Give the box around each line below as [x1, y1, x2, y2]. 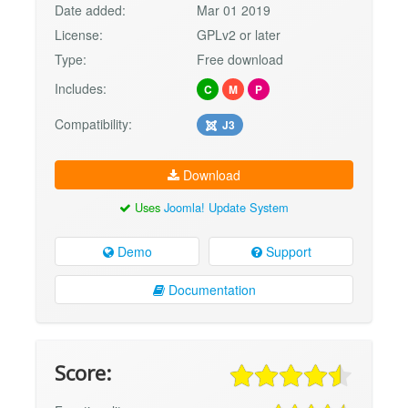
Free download [197, 50, 284, 69]
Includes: [55, 79, 107, 98]
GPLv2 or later [197, 25, 281, 45]
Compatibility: [55, 115, 132, 134]
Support [261, 241, 311, 260]
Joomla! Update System [164, 199, 289, 217]
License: [55, 25, 103, 45]
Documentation [164, 280, 256, 299]
